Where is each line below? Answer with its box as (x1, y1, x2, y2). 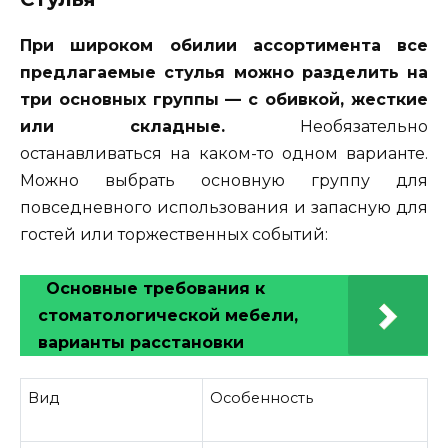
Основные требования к (46, 279, 265, 299)
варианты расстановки (38, 333, 244, 353)
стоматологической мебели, (38, 306, 298, 326)
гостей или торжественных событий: (20, 225, 328, 245)
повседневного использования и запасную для (20, 198, 428, 218)
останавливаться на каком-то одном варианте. (20, 144, 428, 164)
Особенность (210, 388, 314, 407)
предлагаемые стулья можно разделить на (20, 63, 428, 83)
